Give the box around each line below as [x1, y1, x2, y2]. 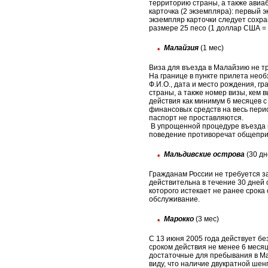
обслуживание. [149, 195, 200, 204]
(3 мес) [194, 215, 219, 224]
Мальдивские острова [164, 150, 245, 159]
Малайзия [164, 44, 199, 53]
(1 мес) [199, 44, 224, 53]
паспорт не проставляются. [149, 114, 243, 123]
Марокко [164, 215, 194, 224]
